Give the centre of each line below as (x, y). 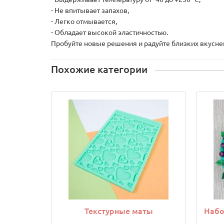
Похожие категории (99, 70)
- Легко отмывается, (84, 22)
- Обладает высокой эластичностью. (109, 33)
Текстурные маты (118, 211)
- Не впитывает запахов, (90, 11)
